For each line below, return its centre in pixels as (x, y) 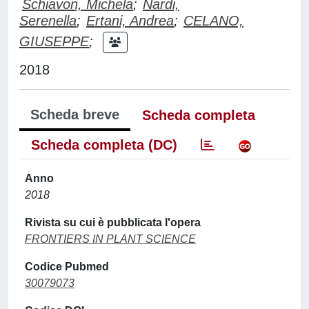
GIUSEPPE (54, 41)
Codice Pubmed (67, 267)
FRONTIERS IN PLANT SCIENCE (110, 239)
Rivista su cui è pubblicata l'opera (113, 222)
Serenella (48, 21)
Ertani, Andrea (130, 21)
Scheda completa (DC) (104, 145)
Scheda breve (75, 114)
